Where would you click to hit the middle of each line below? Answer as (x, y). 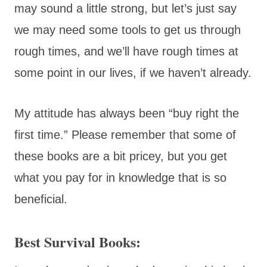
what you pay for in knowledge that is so (120, 177)
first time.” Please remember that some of (125, 134)
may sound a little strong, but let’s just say (125, 8)
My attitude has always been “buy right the (127, 113)
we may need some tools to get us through (128, 30)
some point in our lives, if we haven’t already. (133, 72)
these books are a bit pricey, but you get (121, 156)
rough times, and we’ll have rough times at (126, 51)
